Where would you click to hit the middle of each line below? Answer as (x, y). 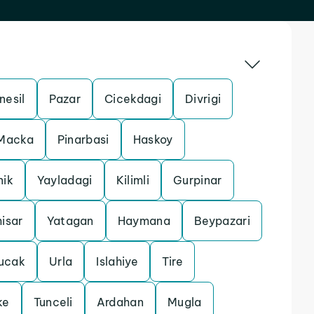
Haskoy (153, 139)
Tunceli (53, 302)
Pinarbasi (83, 139)
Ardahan (120, 302)
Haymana (144, 221)
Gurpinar (197, 180)
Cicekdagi (133, 99)
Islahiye (117, 261)
